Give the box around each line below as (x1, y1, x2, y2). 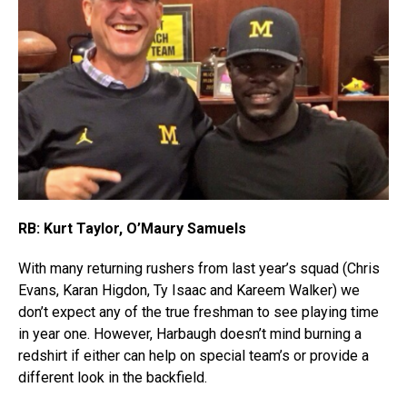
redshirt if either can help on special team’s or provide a (18, 347, 369, 365)
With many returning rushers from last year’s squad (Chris (18, 260, 380, 278)
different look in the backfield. (18, 369, 207, 387)
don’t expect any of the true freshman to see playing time (18, 303, 379, 322)
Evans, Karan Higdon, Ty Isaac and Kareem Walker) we (18, 282, 360, 300)
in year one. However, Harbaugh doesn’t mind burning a (18, 325, 362, 343)
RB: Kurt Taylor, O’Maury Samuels (18, 220, 246, 238)
